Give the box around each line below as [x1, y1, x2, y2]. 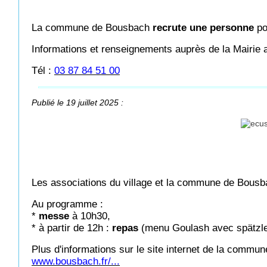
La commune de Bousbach [32, 22, 153, 33]
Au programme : [32, 198, 103, 210]
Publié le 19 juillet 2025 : [32, 98, 123, 107]
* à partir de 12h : [32, 222, 112, 234]
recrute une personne [153, 22, 254, 33]
